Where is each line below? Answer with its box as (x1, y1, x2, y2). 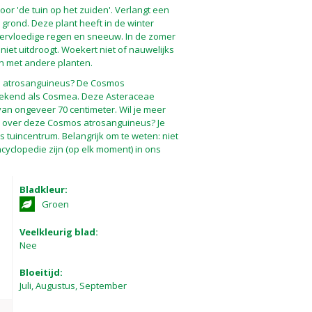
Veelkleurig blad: (19, 226, 98, 238)
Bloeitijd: (19, 266, 63, 279)
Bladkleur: (19, 183, 68, 196)
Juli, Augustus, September (19, 279, 127, 292)
